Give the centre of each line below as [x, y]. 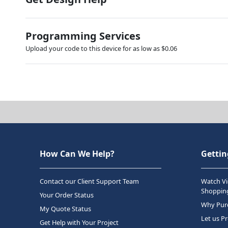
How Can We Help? [77, 153]
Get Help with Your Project [79, 222]
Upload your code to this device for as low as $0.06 [101, 48]
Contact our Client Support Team [89, 181]
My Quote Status [65, 208]
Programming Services [83, 36]
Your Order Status [67, 195]
